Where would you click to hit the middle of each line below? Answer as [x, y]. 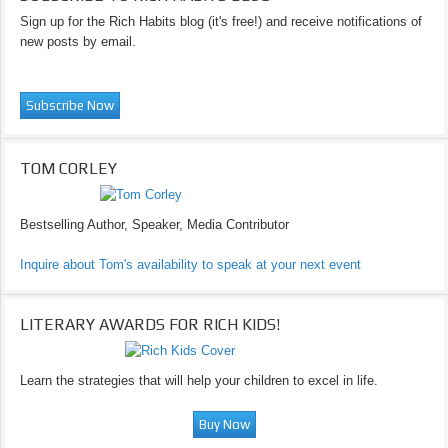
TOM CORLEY [68, 168]
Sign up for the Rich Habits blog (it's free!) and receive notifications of [221, 21]
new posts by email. [78, 41]
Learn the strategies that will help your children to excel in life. [199, 380]
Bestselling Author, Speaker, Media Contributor [154, 224]
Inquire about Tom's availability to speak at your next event [190, 264]
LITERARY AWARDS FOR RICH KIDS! [150, 324]
